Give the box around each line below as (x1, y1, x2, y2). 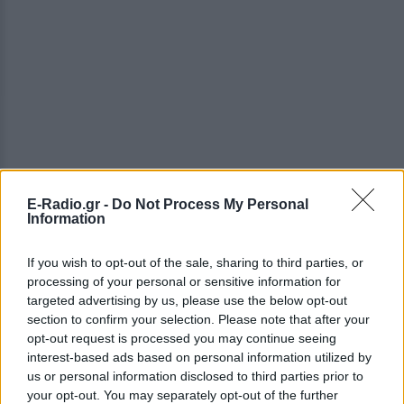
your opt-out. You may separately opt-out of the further (27, 388, 338, 402)
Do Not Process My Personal (112, 197, 308, 212)
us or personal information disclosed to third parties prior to (27, 369, 363, 383)
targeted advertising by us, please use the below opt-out (27, 293, 347, 308)
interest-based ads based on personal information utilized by (27, 350, 372, 364)
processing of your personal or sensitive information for (27, 274, 341, 289)
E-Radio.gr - (27, 197, 112, 212)
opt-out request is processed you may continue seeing (27, 331, 336, 345)
